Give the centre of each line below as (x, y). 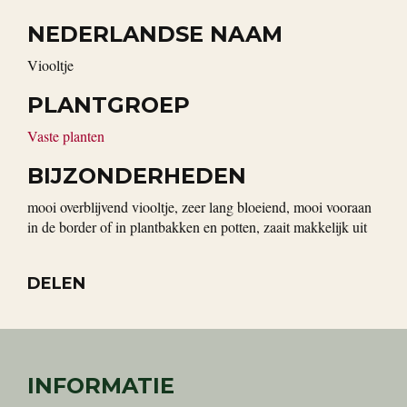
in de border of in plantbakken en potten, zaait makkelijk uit (197, 227)
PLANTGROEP (109, 105)
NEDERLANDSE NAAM (155, 34)
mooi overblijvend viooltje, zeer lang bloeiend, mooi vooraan (199, 207)
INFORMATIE (101, 386)
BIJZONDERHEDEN (137, 176)
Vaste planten (66, 136)
